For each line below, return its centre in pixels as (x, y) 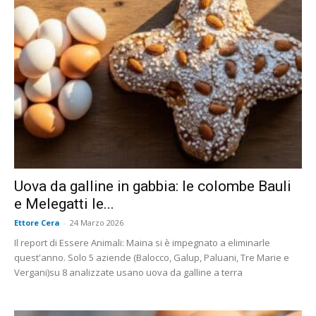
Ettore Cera (37, 222)
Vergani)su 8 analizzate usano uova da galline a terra (128, 272)
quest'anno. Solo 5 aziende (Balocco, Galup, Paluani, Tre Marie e (152, 257)
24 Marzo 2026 (97, 222)
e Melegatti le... (64, 203)
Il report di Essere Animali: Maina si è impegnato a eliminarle (142, 242)
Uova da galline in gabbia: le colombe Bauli (153, 186)
